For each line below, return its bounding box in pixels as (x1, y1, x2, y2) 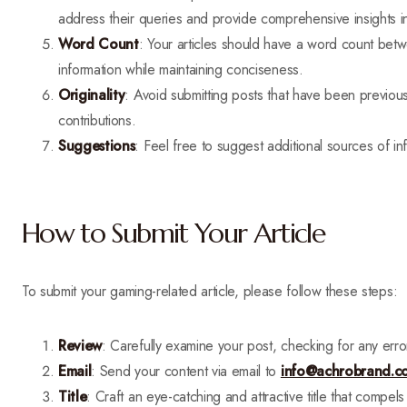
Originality (58, 84, 125, 105)
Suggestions (58, 135, 135, 156)
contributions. (58, 110, 136, 131)
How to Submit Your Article (22, 216, 325, 250)
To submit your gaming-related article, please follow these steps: (22, 281, 398, 302)
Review (58, 335, 103, 356)
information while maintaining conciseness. (58, 59, 303, 80)
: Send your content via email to (91, 361, 281, 382)
